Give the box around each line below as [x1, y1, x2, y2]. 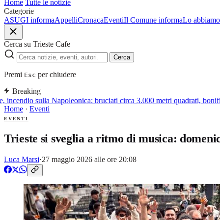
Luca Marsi [4, 155, 39, 164]
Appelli [55, 16, 78, 24]
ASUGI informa [4, 16, 55, 24]
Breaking [12, 87, 41, 95]
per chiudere [36, 70, 76, 79]
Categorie [4, 7, 34, 15]
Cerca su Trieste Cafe [4, 40, 70, 48]
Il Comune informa [124, 16, 183, 24]
